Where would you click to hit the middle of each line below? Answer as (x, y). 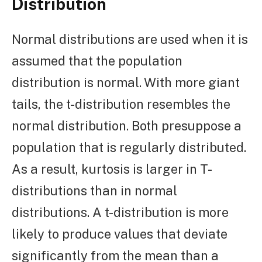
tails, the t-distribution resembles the (121, 104)
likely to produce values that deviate (120, 234)
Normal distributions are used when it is (130, 39)
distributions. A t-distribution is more (120, 213)
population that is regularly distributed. (129, 148)
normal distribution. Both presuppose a (127, 126)
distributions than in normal (94, 191)
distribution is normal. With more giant (126, 83)
